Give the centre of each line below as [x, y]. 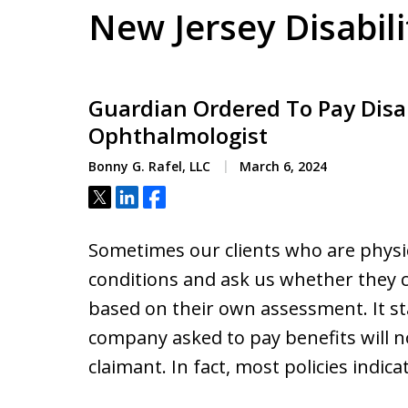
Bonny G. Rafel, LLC [149, 166]
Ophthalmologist [178, 135]
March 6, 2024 [281, 166]
